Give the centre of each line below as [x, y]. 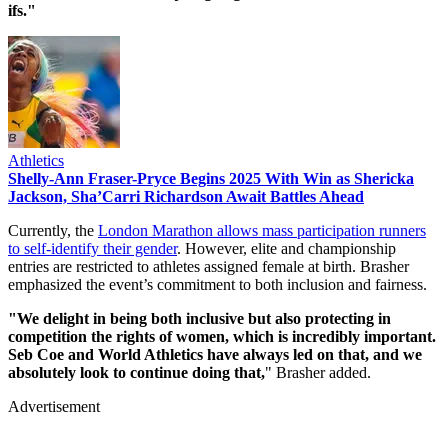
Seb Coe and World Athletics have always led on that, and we [215, 354]
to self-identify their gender [92, 248]
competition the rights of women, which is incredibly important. [222, 336]
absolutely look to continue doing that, [136, 372]
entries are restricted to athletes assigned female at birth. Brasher [208, 266]
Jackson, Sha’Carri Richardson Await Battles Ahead [186, 196]
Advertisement [54, 406]
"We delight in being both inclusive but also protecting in [199, 318]
